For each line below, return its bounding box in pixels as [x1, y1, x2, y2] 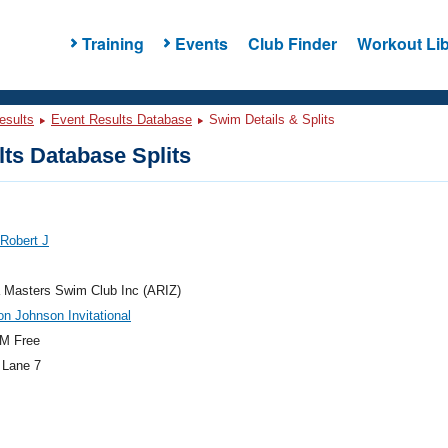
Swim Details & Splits [205, 112, 335, 127]
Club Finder [247, 31, 337, 55]
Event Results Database [51, 112, 192, 127]
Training [81, 31, 144, 55]
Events [174, 31, 228, 55]
